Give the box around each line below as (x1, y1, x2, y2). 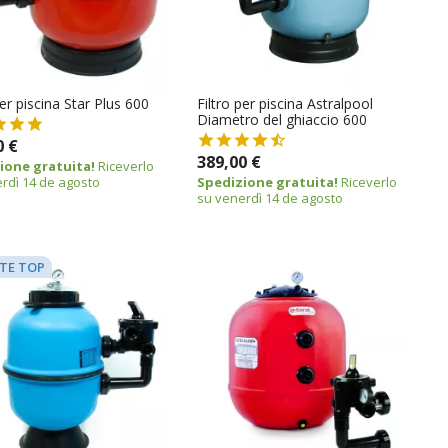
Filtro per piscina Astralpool (197, 93, 374, 113)
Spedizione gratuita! (197, 172, 339, 191)
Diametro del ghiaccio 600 (197, 109, 368, 129)
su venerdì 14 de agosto (197, 188, 344, 207)
